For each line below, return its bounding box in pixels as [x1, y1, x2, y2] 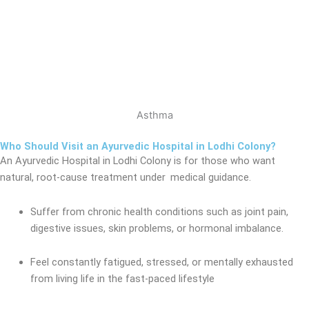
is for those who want [174, 154, 275, 168]
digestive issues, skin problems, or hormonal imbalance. [30, 221, 283, 235]
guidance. [206, 171, 251, 184]
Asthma [136, 109, 173, 122]
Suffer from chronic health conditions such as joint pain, [30, 205, 288, 218]
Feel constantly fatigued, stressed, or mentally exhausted [30, 256, 293, 269]
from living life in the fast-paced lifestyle [30, 272, 215, 286]
